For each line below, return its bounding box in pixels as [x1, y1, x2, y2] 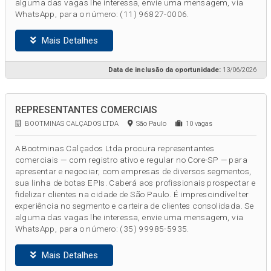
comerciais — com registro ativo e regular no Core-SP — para [15, 155, 248, 165]
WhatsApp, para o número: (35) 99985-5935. [15, 224, 189, 234]
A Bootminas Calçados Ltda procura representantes [15, 143, 215, 154]
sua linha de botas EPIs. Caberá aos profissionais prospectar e [15, 178, 256, 188]
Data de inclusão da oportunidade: [108, 65, 221, 74]
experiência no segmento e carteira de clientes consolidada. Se [15, 201, 254, 211]
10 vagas [181, 120, 212, 128]
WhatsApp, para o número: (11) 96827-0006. [15, 9, 189, 19]
